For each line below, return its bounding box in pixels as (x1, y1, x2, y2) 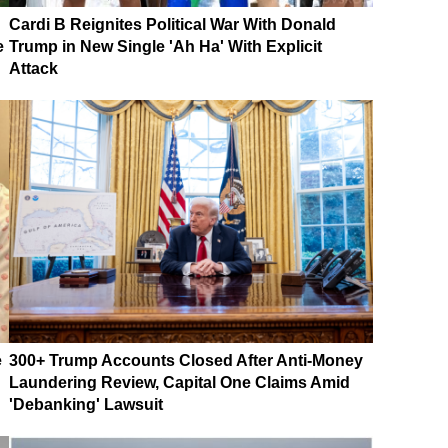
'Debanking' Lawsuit (9, 396, 163, 414)
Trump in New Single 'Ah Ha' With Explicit (9, 37, 322, 55)
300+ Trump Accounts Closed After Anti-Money (9, 352, 363, 370)
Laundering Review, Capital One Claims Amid (9, 374, 350, 392)
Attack (9, 59, 58, 77)
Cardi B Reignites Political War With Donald (9, 15, 336, 33)
